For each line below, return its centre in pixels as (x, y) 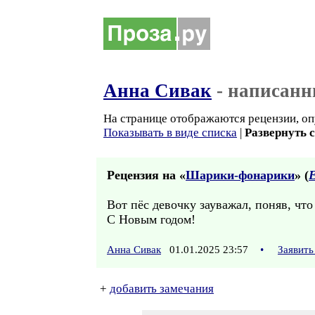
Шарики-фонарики (240, 175)
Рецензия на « (146, 175)
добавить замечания (162, 289)
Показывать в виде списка (170, 133)
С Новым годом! (151, 219)
